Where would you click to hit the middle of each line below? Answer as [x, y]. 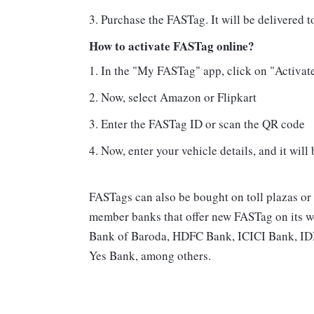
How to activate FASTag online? [172, 46]
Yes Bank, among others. [150, 256]
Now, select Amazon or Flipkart [179, 97]
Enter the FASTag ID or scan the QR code [203, 124]
